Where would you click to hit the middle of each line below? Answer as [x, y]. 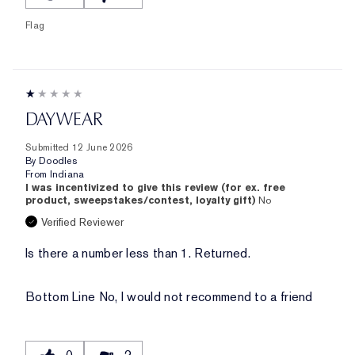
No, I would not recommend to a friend [204, 297]
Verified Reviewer [82, 222]
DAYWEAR [65, 120]
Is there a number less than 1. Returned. [138, 254]
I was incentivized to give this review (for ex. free [155, 188]
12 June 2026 [103, 148]
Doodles [58, 161]
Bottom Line [61, 297]
